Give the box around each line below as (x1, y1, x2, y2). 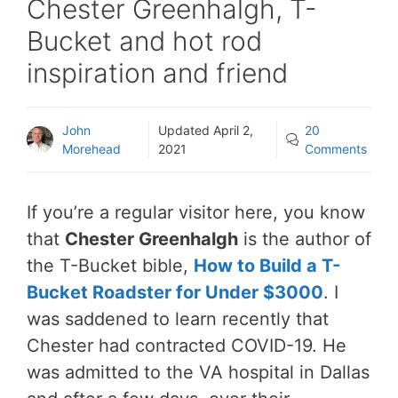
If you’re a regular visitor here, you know (27, 201, 365, 223)
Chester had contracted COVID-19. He (27, 334, 346, 356)
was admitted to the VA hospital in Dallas (27, 361, 370, 383)
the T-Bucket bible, (27, 254, 194, 276)
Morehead (62, 140, 121, 156)
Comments (305, 140, 367, 156)
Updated (158, 122, 214, 138)
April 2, (213, 122, 254, 138)
